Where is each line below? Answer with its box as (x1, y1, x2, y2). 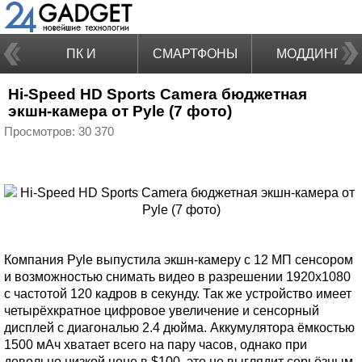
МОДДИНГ (276, 47, 341, 61)
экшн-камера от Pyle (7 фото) (8, 103, 232, 120)
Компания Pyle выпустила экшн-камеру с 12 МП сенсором (4, 253, 353, 267)
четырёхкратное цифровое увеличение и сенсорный (4, 304, 319, 318)
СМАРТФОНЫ (152, 47, 238, 61)
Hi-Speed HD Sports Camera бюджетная (8, 86, 307, 103)
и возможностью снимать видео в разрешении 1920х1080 (4, 270, 351, 284)
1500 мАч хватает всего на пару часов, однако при (4, 338, 307, 351)
